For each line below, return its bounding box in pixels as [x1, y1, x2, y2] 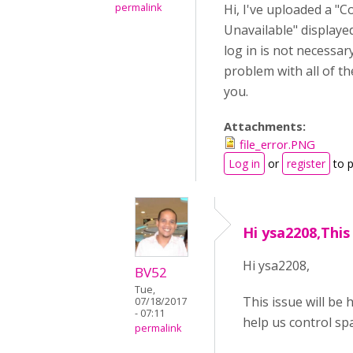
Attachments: [224, 118, 309, 134]
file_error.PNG [240, 136, 315, 152]
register [287, 156, 325, 171]
